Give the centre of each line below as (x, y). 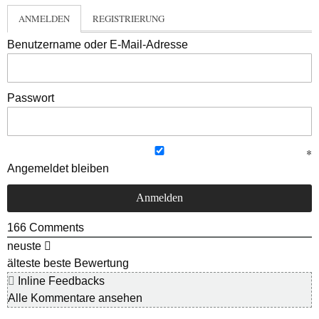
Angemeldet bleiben (58, 168)
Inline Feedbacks (60, 281)
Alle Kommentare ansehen (75, 298)
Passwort (31, 98)
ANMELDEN (44, 18)
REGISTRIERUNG (129, 18)
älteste (24, 263)
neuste (24, 246)
